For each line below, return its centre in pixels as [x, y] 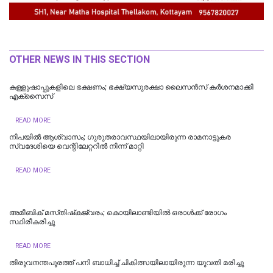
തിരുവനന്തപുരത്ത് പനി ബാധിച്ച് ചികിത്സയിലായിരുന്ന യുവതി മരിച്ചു [126, 262]
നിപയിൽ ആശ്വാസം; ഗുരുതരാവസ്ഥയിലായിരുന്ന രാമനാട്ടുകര [120, 137]
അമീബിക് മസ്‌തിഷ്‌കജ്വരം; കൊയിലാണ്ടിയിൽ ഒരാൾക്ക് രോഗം [118, 212]
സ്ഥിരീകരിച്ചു [32, 222]
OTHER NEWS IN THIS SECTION [80, 59]
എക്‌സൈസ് [31, 96]
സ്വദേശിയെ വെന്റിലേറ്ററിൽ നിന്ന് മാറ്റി [76, 146]
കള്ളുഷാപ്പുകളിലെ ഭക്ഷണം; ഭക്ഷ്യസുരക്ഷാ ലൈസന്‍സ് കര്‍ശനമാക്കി [131, 87]
